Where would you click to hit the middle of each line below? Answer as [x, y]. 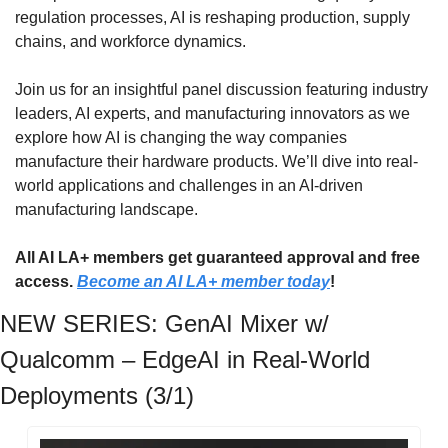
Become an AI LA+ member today [203, 281]
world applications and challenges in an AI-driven [189, 185]
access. [46, 281]
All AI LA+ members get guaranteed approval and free [217, 257]
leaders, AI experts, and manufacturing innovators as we [212, 113]
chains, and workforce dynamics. [130, 41]
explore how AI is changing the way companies [181, 137]
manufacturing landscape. [106, 209]
